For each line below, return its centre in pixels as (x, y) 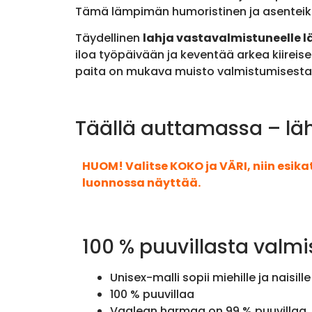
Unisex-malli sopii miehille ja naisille (210, 278)
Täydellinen (109, 38)
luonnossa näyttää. (141, 182)
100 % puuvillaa (152, 295)
